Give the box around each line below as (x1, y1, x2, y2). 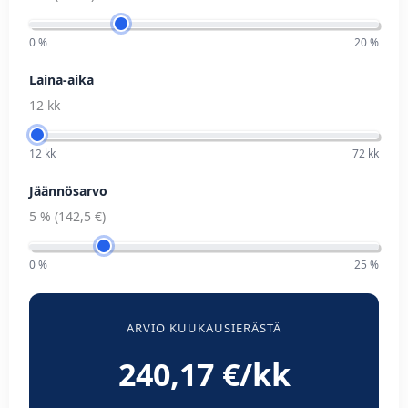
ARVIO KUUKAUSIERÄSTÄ (126, 319, 282, 336)
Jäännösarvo (29, 181, 107, 199)
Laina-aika (29, 70, 94, 88)
